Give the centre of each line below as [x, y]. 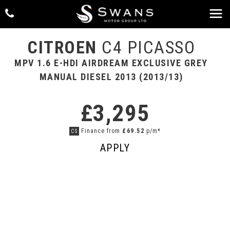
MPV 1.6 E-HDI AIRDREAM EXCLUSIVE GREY [111, 63]
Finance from [101, 131]
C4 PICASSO [146, 47]
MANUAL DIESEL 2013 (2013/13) [111, 77]
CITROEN [62, 47]
